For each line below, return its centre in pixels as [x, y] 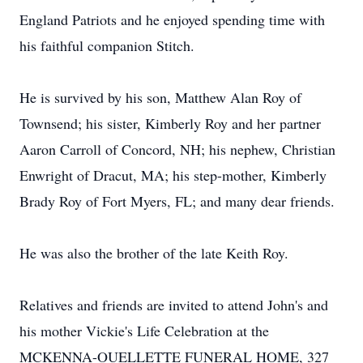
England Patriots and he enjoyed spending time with [172, 19]
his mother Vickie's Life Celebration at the [144, 331]
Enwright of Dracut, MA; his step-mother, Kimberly [173, 175]
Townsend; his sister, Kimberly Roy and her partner [170, 123]
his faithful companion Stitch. [107, 45]
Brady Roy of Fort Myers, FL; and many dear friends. [177, 201]
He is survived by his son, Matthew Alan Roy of [160, 97]
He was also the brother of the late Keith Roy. [154, 253]
